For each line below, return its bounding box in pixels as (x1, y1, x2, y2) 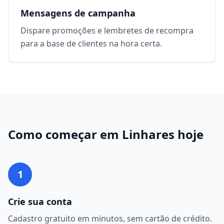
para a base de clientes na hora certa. (20, 38, 162, 49)
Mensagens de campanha (20, 7, 135, 19)
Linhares (122, 126, 174, 142)
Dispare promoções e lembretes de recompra (20, 25, 193, 36)
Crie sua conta (8, 195, 72, 207)
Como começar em (8, 126, 122, 142)
